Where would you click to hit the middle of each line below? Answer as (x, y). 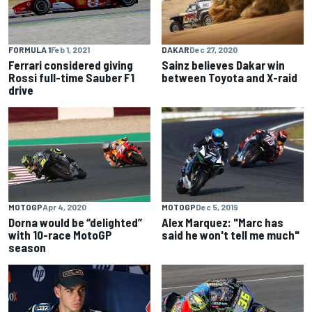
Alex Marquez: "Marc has (223, 222)
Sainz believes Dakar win (223, 64)
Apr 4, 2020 (64, 206)
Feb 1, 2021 (70, 49)
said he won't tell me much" (231, 234)
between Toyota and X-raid (229, 77)
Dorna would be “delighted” (75, 222)
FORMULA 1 (30, 49)
